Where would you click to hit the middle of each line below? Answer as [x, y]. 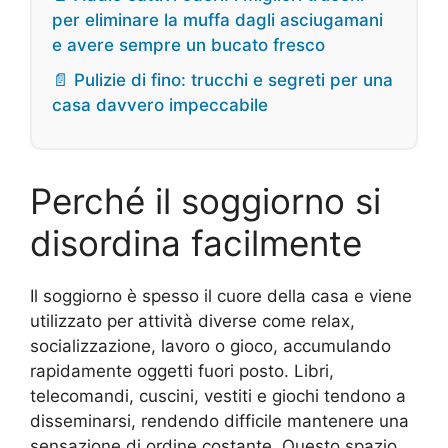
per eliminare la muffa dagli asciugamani [217, 20]
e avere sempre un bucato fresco [188, 45]
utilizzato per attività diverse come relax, [192, 321]
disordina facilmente [196, 243]
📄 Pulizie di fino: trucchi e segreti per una [222, 80]
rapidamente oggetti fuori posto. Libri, [182, 371]
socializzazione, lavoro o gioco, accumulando [210, 346]
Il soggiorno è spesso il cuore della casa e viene [221, 296]
